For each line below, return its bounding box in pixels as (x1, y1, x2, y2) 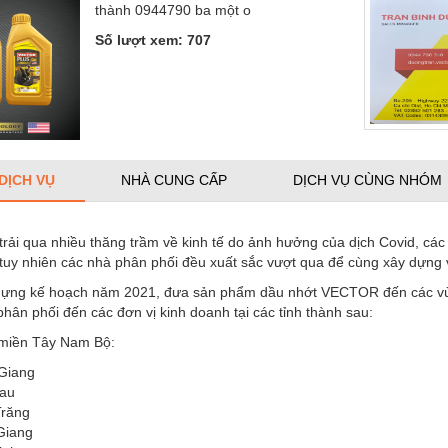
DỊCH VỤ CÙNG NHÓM (293, 171, 442, 188)
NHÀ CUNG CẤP (121, 171, 227, 188)
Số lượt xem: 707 (95, 31, 211, 48)
